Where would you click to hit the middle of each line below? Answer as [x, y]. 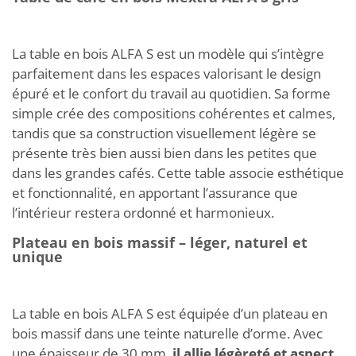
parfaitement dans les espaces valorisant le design [166, 73]
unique [37, 256]
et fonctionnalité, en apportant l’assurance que [155, 192]
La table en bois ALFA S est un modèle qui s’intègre [168, 53]
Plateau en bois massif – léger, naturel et [160, 242]
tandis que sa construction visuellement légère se [164, 133]
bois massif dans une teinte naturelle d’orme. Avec [167, 333]
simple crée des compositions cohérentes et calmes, [174, 113]
